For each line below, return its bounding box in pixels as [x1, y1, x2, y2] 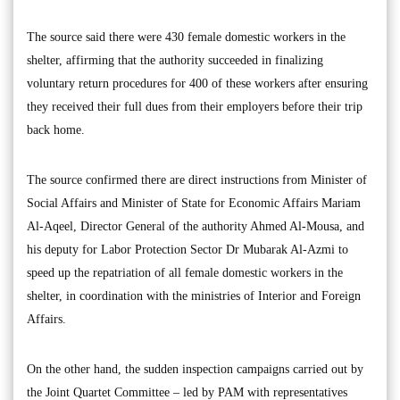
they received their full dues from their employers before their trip [27, 100, 362, 113]
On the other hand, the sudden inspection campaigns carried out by [27, 362, 363, 376]
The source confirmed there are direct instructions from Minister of [27, 173, 367, 187]
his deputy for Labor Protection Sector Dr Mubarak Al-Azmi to [27, 243, 348, 256]
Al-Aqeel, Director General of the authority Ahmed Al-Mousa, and [27, 220, 364, 233]
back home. [27, 123, 85, 137]
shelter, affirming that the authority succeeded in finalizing [27, 54, 323, 67]
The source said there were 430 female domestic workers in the [27, 30, 346, 44]
